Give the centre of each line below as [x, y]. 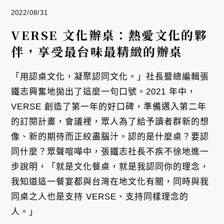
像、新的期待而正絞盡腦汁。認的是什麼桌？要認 [110, 137]
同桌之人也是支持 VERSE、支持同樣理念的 [100, 197]
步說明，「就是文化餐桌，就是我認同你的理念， [110, 167]
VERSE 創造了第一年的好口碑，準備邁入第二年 [109, 107]
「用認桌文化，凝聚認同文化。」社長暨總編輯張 [110, 77]
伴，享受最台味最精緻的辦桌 [97, 51]
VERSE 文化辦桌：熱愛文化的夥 [109, 35]
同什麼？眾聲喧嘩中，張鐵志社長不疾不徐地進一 [110, 152]
